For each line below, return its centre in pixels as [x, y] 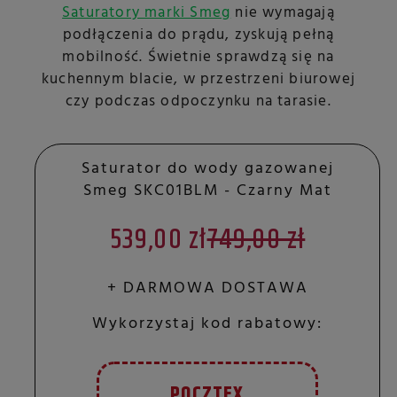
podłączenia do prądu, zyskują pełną [198, 35]
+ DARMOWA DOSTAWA [207, 288]
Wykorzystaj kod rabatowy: [207, 323]
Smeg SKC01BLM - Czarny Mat [207, 191]
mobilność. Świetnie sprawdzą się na [198, 57]
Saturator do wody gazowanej [207, 168]
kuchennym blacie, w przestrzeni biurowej [198, 79]
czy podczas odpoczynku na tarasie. [198, 101]
